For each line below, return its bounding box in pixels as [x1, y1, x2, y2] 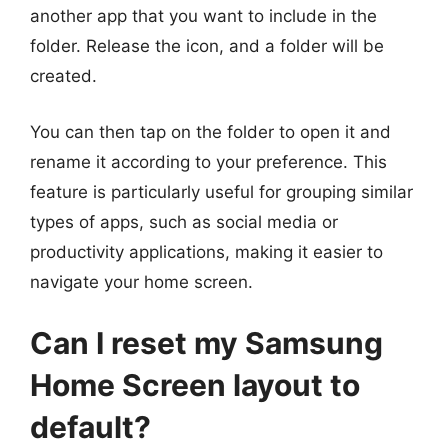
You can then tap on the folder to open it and [30, 121, 391, 142]
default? [30, 409, 151, 445]
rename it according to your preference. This [30, 151, 387, 172]
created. [30, 66, 97, 86]
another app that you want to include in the [30, 6, 377, 26]
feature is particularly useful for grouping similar [30, 181, 413, 202]
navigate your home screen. [30, 271, 253, 292]
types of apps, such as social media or [30, 211, 338, 232]
